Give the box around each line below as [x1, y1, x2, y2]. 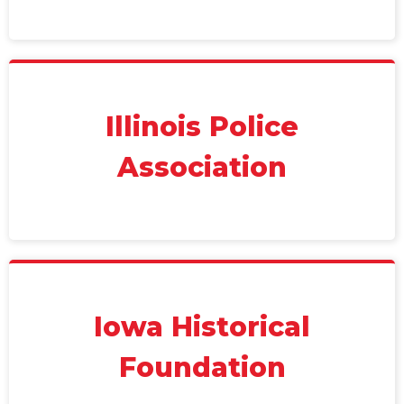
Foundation [118, 351, 286, 384]
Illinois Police [106, 110, 298, 143]
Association [117, 151, 287, 184]
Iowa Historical [94, 310, 310, 344]
